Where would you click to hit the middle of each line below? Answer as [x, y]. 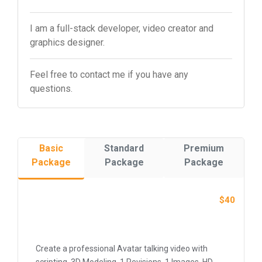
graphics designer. [67, 42]
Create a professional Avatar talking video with [122, 248]
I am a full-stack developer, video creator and [122, 28]
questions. [51, 88]
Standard [124, 148]
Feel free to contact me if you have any [109, 74]
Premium [204, 148]
